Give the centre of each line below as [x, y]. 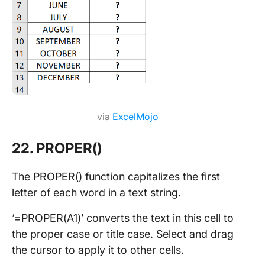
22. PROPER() [57, 148]
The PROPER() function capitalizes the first [116, 176]
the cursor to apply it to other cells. [99, 250]
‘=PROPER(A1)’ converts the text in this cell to [123, 218]
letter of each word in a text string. [96, 192]
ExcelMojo [135, 116]
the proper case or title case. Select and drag [123, 234]
